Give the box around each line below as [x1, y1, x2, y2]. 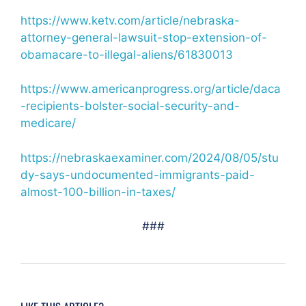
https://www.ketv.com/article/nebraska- [20, 13, 240, 27]
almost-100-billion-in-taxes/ [20, 184, 176, 199]
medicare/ [20, 116, 76, 130]
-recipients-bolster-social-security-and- [20, 99, 240, 113]
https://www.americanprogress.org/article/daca [20, 82, 281, 96]
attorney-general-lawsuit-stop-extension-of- [20, 30, 267, 44]
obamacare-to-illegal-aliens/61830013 [20, 47, 233, 61]
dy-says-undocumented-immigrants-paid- [20, 167, 255, 182]
